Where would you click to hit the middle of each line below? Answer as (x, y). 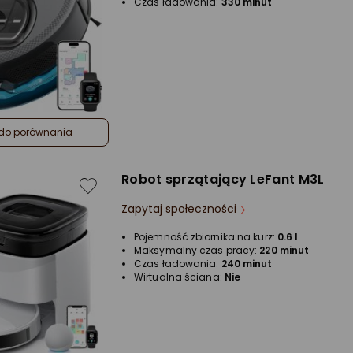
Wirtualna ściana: (179, 277)
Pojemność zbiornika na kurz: (206, 236)
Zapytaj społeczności (179, 208)
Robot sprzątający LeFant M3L (223, 179)
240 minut (247, 263)
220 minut (284, 250)
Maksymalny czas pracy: (197, 250)
